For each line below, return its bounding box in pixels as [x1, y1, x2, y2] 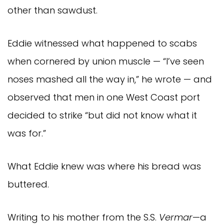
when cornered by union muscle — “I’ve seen [7, 55, 204, 68]
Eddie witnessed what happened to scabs [7, 37, 197, 50]
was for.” [7, 127, 48, 140]
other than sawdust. [7, 4, 97, 17]
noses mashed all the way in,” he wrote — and [7, 73, 212, 86]
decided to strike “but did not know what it [7, 109, 197, 122]
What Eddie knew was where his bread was [7, 160, 201, 173]
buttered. [7, 178, 54, 191]
